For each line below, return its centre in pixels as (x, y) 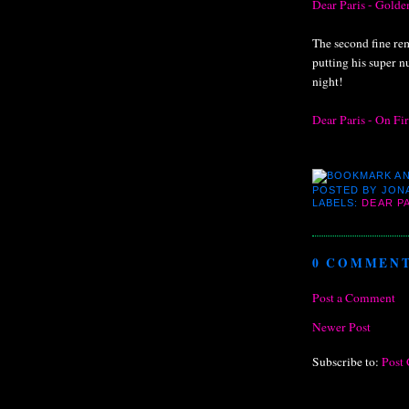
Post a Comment (354, 298)
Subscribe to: (347, 362)
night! (328, 81)
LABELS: (337, 203)
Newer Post (341, 326)
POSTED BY (347, 189)
